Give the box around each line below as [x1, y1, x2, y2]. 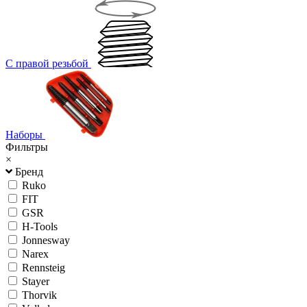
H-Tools [22, 220, 58, 232]
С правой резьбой [5, 57, 88, 69]
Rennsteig [22, 261, 65, 273]
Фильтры [5, 140, 48, 153]
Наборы [5, 128, 42, 140]
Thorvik [22, 288, 57, 301]
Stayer [22, 275, 49, 287]
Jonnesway [22, 234, 70, 246]
